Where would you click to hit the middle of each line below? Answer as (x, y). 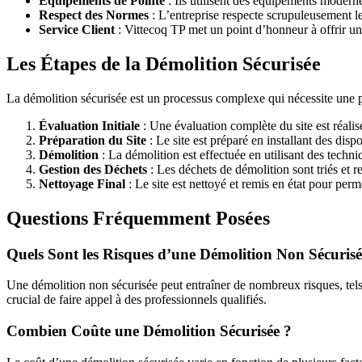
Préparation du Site (93, 140)
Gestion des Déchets (93, 169)
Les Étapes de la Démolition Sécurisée (164, 64)
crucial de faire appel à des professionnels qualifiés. (137, 300)
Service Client (77, 30)
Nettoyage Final (82, 183)
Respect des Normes (94, 15)
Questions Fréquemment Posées (138, 218)
